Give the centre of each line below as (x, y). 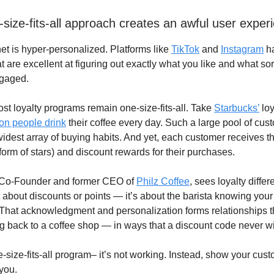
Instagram (242, 49)
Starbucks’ (237, 108)
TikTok (185, 49)
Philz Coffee (163, 181)
